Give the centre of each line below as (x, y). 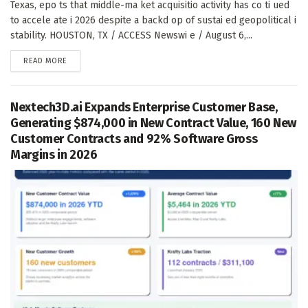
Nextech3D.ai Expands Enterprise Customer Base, (144, 107)
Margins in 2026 (54, 154)
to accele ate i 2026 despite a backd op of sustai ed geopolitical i (153, 20)
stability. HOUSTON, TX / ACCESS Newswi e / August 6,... (131, 35)
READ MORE (45, 60)
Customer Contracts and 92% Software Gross (134, 139)
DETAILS (80, 60)
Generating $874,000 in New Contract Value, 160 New (154, 123)
